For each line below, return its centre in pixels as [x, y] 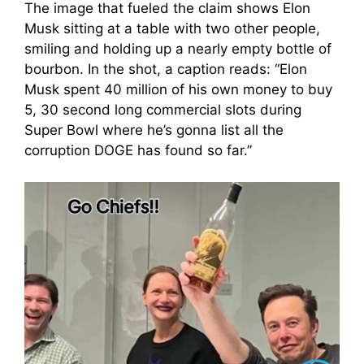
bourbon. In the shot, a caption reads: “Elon [166, 69]
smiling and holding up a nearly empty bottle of [178, 49]
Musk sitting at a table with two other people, [172, 28]
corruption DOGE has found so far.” [138, 150]
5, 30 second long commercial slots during [163, 110]
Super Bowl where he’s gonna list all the [154, 130]
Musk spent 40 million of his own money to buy [178, 89]
